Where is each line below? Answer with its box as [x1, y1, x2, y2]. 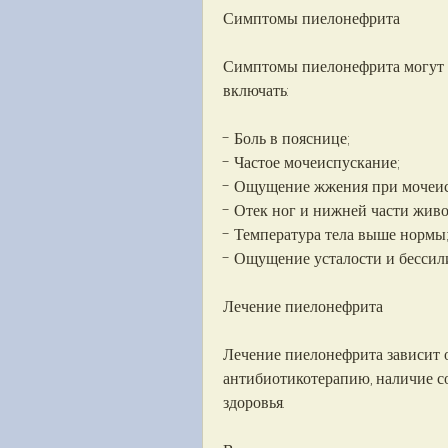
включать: [223, 79, 288, 103]
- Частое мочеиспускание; [223, 151, 400, 175]
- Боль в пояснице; [223, 127, 350, 151]
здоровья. [223, 391, 284, 415]
